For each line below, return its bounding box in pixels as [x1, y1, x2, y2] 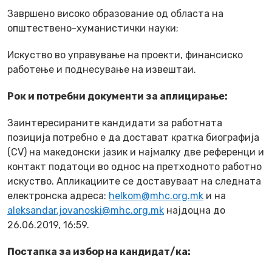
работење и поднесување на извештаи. [7, 63, 196, 75]
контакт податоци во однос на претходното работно [7, 160, 262, 172]
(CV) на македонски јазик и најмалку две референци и [7, 146, 264, 158]
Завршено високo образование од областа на [7, 7, 223, 19]
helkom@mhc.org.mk [109, 189, 203, 202]
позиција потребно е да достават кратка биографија [7, 131, 259, 143]
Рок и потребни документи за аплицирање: [7, 90, 228, 102]
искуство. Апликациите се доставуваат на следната [7, 175, 261, 187]
